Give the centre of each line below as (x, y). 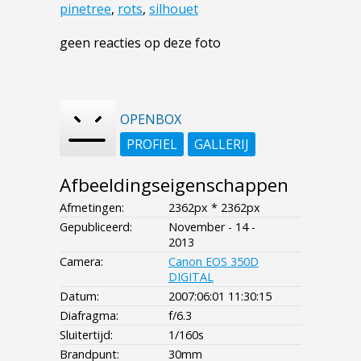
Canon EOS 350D (214, 262)
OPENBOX (151, 120)
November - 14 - (212, 227)
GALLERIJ (222, 145)
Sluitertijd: (86, 335)
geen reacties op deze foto (140, 43)
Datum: (79, 297)
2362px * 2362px (214, 208)
